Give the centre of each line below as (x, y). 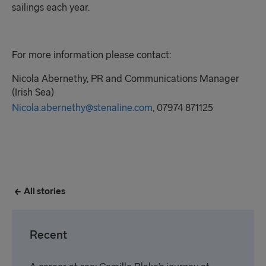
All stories (45, 191)
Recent (48, 235)
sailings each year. (51, 8)
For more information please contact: (91, 55)
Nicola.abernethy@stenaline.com (82, 108)
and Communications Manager (171, 79)
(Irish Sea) (33, 93)
